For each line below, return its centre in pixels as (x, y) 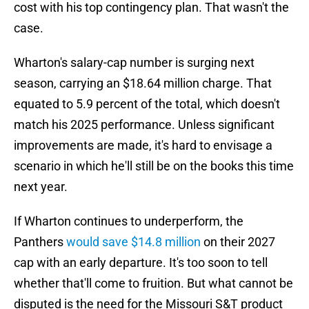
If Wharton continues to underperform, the (129, 221)
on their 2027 (238, 242)
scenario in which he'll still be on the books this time (154, 166)
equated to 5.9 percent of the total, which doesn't (147, 104)
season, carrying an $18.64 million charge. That (143, 83)
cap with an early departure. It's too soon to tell (141, 263)
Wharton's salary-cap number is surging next (134, 63)
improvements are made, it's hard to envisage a (143, 146)
